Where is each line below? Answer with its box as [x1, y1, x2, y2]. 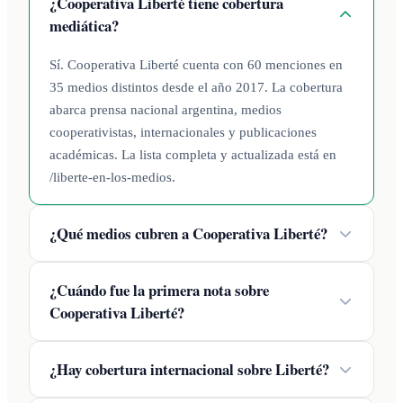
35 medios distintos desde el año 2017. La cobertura [49, 79, 343, 95]
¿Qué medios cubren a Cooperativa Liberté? [49, 222, 327, 246]
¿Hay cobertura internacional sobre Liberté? [49, 358, 329, 381]
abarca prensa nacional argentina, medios [49, 102, 282, 118]
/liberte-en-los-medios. [49, 169, 175, 185]
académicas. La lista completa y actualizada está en [49, 147, 336, 163]
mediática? [49, 14, 119, 38]
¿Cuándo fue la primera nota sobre [49, 279, 269, 302]
